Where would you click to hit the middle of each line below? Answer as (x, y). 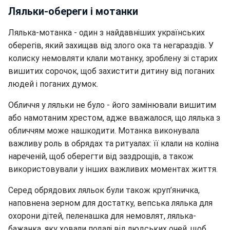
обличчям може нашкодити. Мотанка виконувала (104, 131)
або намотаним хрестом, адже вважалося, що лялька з (114, 118)
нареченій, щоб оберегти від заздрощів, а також (101, 156)
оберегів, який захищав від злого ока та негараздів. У (111, 45)
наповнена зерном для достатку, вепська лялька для (110, 203)
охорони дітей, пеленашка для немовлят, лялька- (102, 216)
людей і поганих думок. (53, 84)
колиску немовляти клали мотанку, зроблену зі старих (113, 58)
